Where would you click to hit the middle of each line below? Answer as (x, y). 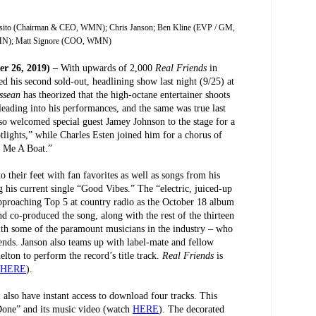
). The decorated (192, 309)
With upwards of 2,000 (108, 68)
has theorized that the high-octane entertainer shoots (127, 95)
